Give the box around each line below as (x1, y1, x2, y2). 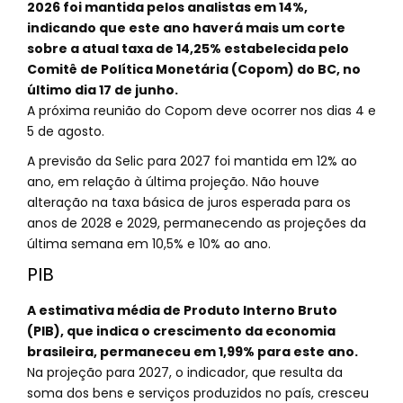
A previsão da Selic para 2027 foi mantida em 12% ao (27, 152, 357, 170)
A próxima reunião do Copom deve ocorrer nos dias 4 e (27, 102, 376, 120)
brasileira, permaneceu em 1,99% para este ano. (27, 343, 358, 361)
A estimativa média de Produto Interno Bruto (27, 301, 337, 319)
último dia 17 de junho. (27, 81, 181, 99)
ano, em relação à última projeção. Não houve (27, 173, 319, 191)
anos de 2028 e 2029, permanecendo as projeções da (27, 214, 366, 232)
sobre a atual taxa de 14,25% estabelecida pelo (27, 40, 349, 58)
